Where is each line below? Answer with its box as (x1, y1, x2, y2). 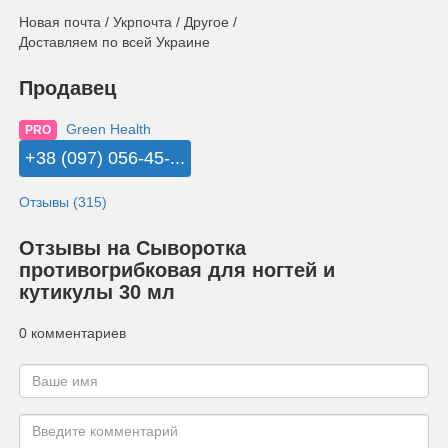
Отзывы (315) (19, 194, 107, 211)
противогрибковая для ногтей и (19, 259, 335, 282)
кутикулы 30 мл (19, 281, 175, 304)
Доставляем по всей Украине (19, 34, 210, 50)
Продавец (19, 77, 116, 99)
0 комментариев (19, 325, 126, 342)
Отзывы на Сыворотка (19, 237, 246, 260)
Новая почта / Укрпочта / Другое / (19, 14, 237, 30)
